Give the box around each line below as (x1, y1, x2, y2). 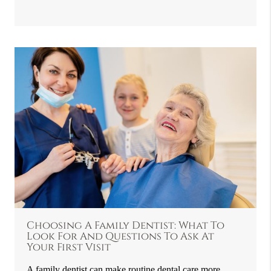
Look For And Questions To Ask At (27, 229, 215, 243)
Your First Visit (27, 240, 111, 254)
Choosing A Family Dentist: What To (27, 218, 225, 232)
